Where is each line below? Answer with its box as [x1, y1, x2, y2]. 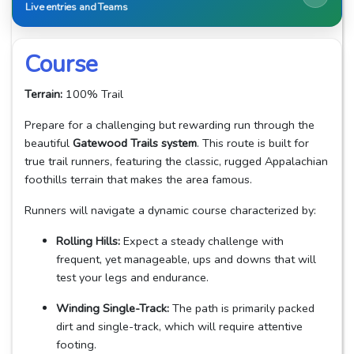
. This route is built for [197, 134, 309, 151]
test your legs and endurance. [56, 269, 209, 285]
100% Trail [62, 85, 123, 102]
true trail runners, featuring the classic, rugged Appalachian [24, 153, 328, 169]
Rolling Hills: [56, 232, 120, 249]
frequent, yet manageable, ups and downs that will [56, 250, 316, 267]
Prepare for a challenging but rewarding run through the [24, 116, 314, 133]
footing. [56, 336, 96, 352]
